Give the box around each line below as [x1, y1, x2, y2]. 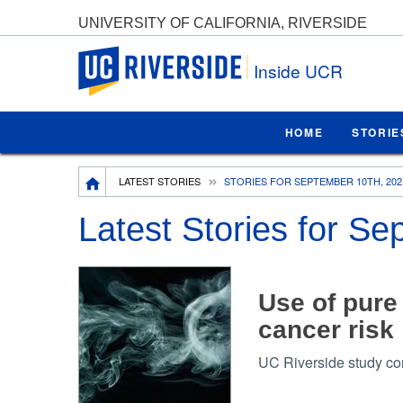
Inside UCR [254, 58, 343, 83]
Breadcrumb [78, 166, 157, 187]
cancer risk [257, 315, 394, 344]
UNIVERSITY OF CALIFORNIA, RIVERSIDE [78, 14, 367, 31]
